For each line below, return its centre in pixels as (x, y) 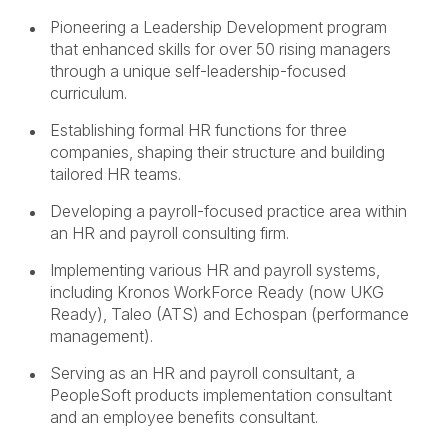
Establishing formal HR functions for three (198, 130)
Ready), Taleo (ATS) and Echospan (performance (229, 314)
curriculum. (88, 93)
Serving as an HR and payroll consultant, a (202, 373)
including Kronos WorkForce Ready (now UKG (217, 292)
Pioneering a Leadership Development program (218, 27)
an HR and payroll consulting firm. (169, 233)
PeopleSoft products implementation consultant (221, 395)
